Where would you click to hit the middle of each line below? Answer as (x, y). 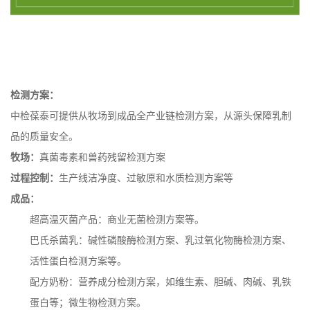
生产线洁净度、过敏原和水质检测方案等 (146, 178)
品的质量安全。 (44, 136)
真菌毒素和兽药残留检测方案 (102, 157)
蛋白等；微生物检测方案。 (88, 302)
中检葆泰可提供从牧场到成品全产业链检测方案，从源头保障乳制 (151, 116)
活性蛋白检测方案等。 (78, 261)
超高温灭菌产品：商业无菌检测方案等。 (117, 219)
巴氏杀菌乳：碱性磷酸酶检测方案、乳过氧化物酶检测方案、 (161, 240)
